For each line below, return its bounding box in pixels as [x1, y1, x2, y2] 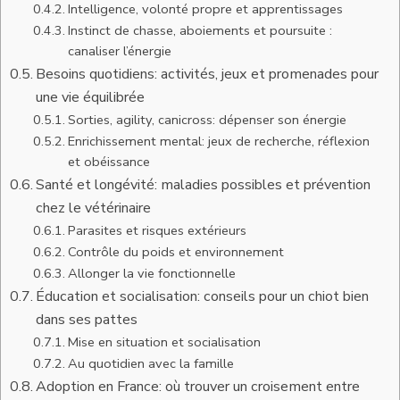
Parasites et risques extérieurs [67, 221, 246, 239]
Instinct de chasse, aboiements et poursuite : [67, 21, 332, 39]
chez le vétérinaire [36, 198, 152, 218]
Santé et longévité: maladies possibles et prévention [36, 175, 371, 195]
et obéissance [67, 153, 150, 171]
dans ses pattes [36, 310, 138, 329]
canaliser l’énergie [67, 42, 171, 60]
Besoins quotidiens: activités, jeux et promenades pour [36, 64, 379, 84]
